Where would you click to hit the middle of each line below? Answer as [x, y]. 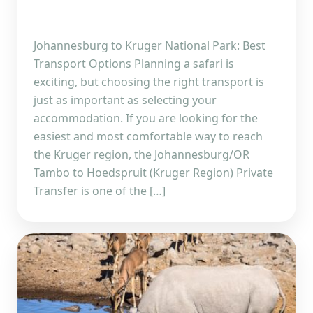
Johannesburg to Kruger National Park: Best [150, 45]
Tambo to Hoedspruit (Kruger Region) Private [153, 172]
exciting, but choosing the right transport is [149, 81]
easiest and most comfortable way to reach [148, 136]
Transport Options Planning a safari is [134, 63]
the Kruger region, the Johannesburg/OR [141, 154]
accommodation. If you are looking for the [146, 118]
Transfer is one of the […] [100, 190]
